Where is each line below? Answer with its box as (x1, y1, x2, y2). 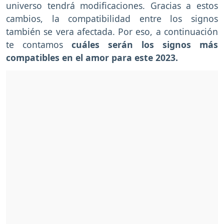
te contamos (6, 38, 71, 50)
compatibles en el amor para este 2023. (6, 51, 178, 63)
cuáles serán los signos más (71, 38, 218, 50)
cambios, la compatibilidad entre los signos (6, 12, 218, 24)
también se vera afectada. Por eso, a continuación (6, 25, 218, 37)
